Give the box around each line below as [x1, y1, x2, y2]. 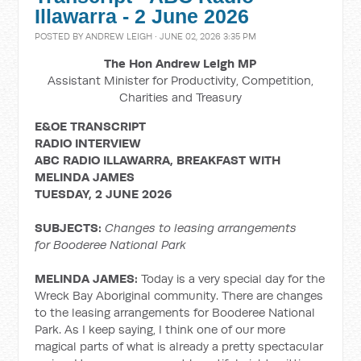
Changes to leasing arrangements [105, 220, 297, 235]
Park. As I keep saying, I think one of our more [35, 322, 286, 337]
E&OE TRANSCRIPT [35, 118, 147, 134]
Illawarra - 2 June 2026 [35, 6, 250, 27]
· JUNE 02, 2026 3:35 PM [152, 31, 257, 42]
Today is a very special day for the [141, 271, 326, 286]
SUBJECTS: [35, 220, 106, 235]
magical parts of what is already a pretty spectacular [35, 338, 324, 354]
